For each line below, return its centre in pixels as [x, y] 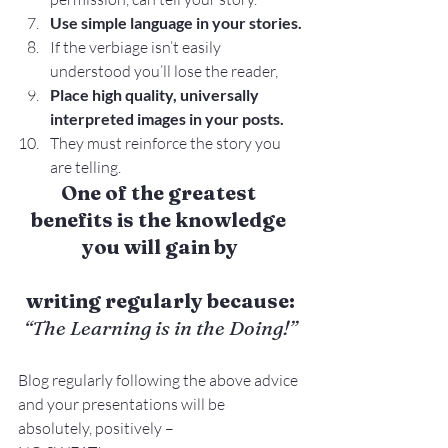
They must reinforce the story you [167, 143]
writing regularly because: [160, 300]
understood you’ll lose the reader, [164, 71]
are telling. [85, 167]
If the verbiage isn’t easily [137, 47]
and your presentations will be [123, 404]
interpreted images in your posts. [167, 118]
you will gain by [160, 246]
